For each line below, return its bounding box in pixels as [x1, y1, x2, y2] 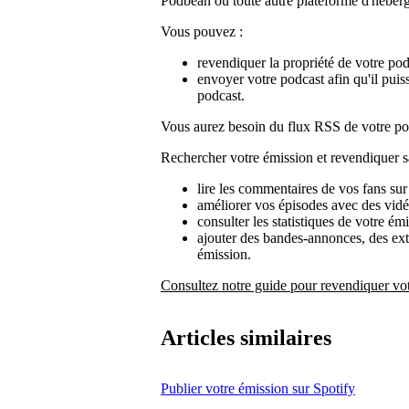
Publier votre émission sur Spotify [161, 381, 355, 397]
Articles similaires [161, 326, 331, 351]
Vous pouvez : [161, 23, 243, 39]
